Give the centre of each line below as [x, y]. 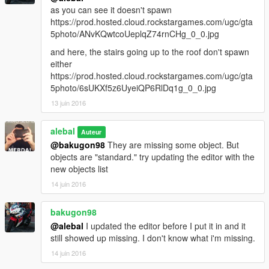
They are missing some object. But [172, 145]
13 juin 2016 [68, 103]
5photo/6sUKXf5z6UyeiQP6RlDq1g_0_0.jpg [133, 88]
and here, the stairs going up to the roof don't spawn [150, 52]
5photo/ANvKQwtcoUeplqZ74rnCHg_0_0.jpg [135, 34]
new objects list [79, 169]
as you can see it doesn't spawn [111, 10]
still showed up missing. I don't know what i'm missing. [153, 238]
